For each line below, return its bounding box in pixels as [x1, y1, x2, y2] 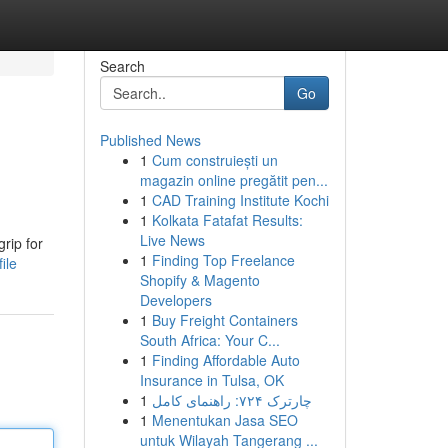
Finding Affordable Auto [151, 350, 300, 370]
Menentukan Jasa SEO [151, 410, 298, 430]
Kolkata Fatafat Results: [151, 210, 303, 230]
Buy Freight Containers [151, 310, 298, 330]
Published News [99, 130, 201, 150]
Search [99, 56, 145, 76]
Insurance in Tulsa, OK [139, 370, 284, 390]
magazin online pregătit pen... [139, 170, 328, 190]
